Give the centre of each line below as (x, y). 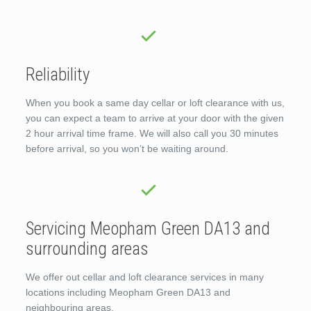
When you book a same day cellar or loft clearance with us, (155, 102)
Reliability (57, 74)
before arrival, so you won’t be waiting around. (127, 148)
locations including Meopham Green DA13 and (128, 292)
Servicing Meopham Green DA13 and (148, 228)
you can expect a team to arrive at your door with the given (154, 118)
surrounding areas (87, 249)
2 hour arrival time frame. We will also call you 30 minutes (152, 133)
